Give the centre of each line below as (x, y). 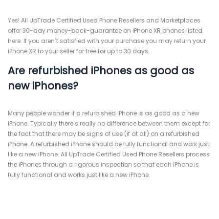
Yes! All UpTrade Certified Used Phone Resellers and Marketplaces (104, 20)
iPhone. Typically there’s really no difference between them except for (109, 123)
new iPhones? (43, 86)
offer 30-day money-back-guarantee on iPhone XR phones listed (105, 31)
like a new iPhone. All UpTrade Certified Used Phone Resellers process (109, 154)
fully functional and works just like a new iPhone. (79, 175)
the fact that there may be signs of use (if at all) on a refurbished (104, 134)
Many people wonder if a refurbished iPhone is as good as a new (104, 113)
